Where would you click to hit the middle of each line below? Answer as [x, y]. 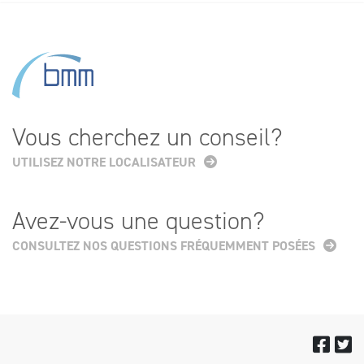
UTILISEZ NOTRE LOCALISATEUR [104, 162]
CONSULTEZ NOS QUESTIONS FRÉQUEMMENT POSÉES [164, 245]
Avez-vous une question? [139, 221]
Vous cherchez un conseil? [147, 137]
